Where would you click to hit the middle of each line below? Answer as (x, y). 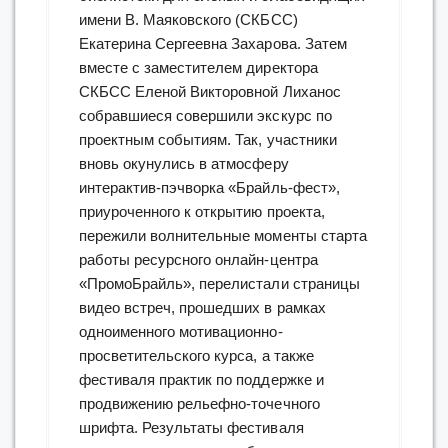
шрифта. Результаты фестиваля (191, 427)
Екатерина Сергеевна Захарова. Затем (213, 43)
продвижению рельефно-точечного (199, 403)
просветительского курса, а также (196, 355)
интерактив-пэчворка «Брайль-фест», (209, 187)
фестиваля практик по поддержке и (201, 379)
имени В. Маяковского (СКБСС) (188, 19)
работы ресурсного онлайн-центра (198, 259)
